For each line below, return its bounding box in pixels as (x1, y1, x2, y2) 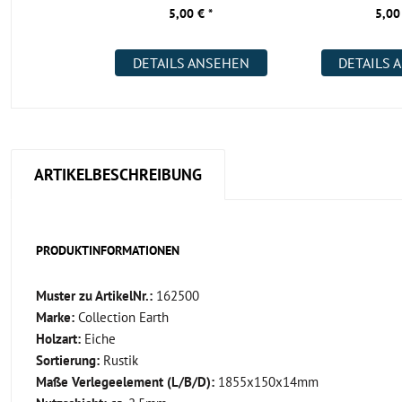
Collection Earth (74, 309, 169, 326)
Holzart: (36, 330, 81, 347)
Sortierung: (36, 352, 100, 369)
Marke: (36, 309, 74, 326)
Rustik (100, 352, 138, 369)
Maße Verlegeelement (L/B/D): (36, 373, 214, 390)
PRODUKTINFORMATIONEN (36, 242, 179, 258)
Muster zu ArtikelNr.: (36, 287, 153, 304)
